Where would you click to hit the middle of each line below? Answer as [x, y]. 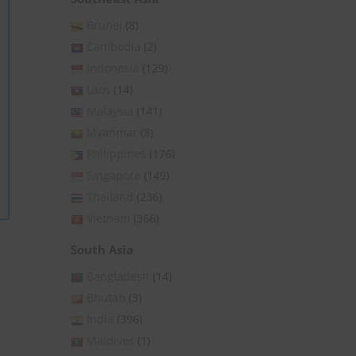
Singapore [114, 176]
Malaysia [110, 111]
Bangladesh [118, 277]
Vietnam [108, 219]
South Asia [102, 250]
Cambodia [114, 47]
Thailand [110, 197]
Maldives [110, 341]
